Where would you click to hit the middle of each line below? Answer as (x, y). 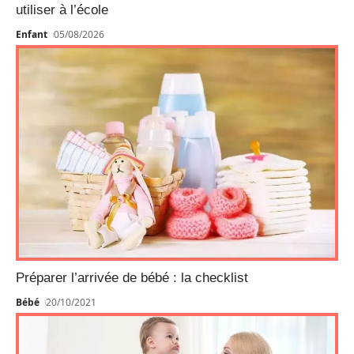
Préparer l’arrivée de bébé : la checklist (132, 278)
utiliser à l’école (62, 9)
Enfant (32, 34)
